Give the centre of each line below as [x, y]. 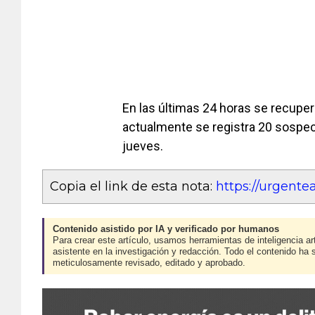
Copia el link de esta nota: [133, 186]
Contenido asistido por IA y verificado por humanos [166, 229]
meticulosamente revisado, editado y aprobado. [149, 263]
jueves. [143, 146]
